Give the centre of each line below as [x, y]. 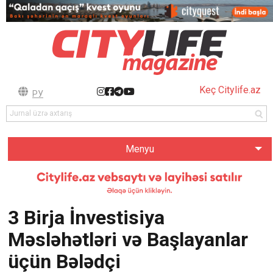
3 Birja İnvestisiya [86, 217]
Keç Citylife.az [230, 90]
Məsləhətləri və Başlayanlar [128, 239]
